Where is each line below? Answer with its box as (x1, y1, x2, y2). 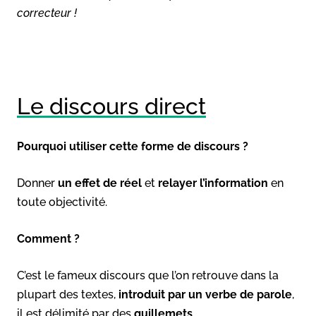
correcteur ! (17, 6, 77, 20)
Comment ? (17, 231, 80, 245)
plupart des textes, (17, 287, 119, 301)
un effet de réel (58, 176, 145, 190)
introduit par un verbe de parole (119, 287, 292, 301)
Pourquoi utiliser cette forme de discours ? (17, 139, 248, 153)
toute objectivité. (17, 195, 107, 209)
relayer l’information (158, 176, 268, 190)
